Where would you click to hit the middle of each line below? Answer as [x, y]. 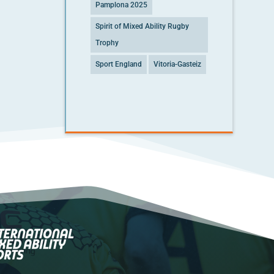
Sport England [118, 64]
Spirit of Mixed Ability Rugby [142, 26]
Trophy [107, 43]
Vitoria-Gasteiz [177, 64]
